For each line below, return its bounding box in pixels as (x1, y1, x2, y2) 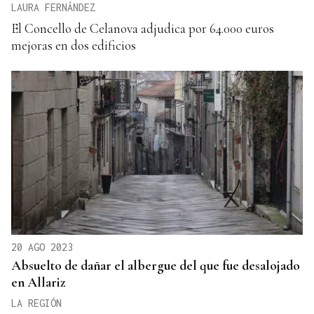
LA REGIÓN (11, 296, 62, 309)
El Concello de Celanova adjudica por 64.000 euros (11, 20, 274, 36)
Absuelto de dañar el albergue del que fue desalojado (11, 257, 300, 273)
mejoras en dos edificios (11, 36, 136, 53)
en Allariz (11, 273, 66, 290)
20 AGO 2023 (11, 240, 73, 253)
